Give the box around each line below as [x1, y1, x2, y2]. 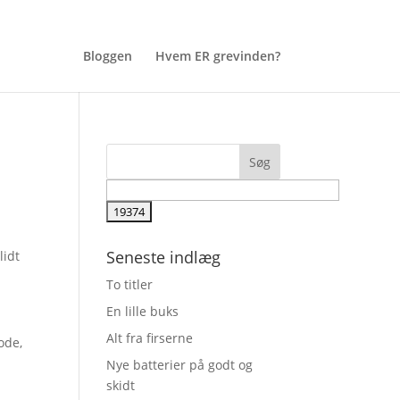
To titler [106, 276, 154, 293]
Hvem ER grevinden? [154, 47, 280, 64]
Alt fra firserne [106, 329, 194, 346]
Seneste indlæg [106, 246, 221, 268]
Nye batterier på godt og [106, 356, 254, 373]
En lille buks [106, 303, 179, 320]
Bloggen [82, 47, 132, 64]
